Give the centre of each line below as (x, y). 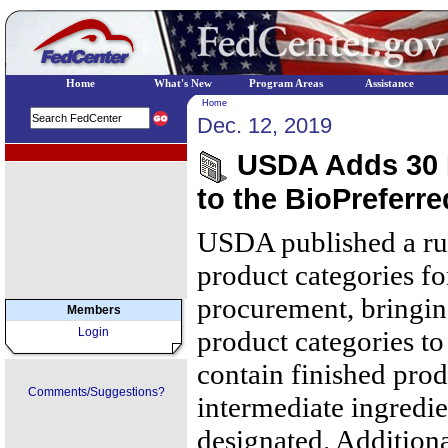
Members (93, 310)
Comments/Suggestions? (96, 392)
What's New (183, 83)
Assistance (389, 83)
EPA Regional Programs (66, 152)
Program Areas (286, 83)
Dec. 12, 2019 (264, 125)
